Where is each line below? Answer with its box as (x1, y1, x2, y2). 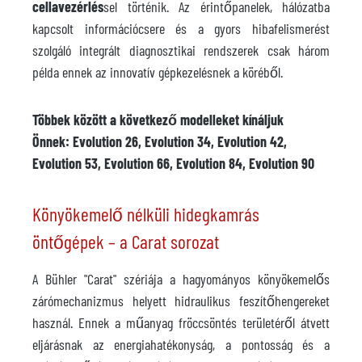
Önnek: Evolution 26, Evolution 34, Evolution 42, (32, 133, 287, 150)
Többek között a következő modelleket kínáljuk (32, 111, 284, 128)
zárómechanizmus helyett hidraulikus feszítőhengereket (32, 292, 330, 309)
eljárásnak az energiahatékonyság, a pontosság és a (32, 335, 330, 353)
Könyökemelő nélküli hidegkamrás (32, 203, 259, 225)
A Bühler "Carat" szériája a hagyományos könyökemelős (32, 270, 330, 288)
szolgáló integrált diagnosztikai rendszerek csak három (32, 41, 330, 59)
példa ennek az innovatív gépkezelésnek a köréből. (32, 63, 286, 81)
